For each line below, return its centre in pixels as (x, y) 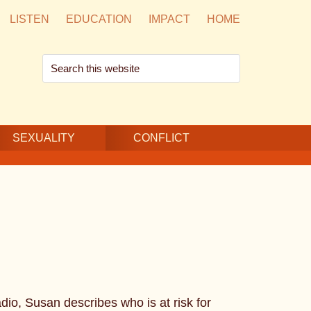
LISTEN (30, 19)
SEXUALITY (44, 138)
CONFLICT (161, 138)
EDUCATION (99, 19)
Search (61, 63)
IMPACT (169, 19)
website (63, 103)
